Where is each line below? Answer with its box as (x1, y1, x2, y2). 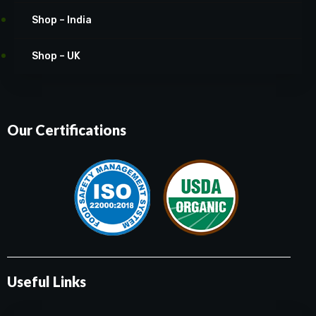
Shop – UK (32, 50, 80, 63)
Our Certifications (7, 121, 126, 139)
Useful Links (7, 273, 86, 291)
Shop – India (32, 14, 92, 27)
